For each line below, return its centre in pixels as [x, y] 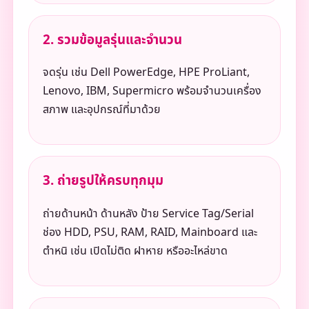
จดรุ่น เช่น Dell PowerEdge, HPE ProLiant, [146, 73]
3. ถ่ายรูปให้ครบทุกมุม [103, 181]
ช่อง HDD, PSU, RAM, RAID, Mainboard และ [150, 233]
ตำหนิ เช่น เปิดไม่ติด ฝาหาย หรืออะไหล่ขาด [135, 251]
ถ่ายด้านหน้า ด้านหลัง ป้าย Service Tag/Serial [148, 214]
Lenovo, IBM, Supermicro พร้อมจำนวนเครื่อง [152, 91]
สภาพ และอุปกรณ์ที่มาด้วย [101, 110]
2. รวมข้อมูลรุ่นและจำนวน [112, 40]
